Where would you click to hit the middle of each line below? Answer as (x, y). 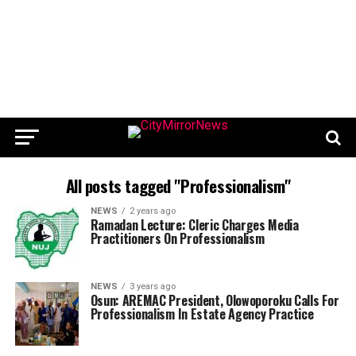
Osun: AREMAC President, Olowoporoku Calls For (215, 301)
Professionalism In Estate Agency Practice (202, 314)
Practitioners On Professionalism (177, 239)
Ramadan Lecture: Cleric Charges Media (194, 225)
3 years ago (152, 287)
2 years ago (152, 211)
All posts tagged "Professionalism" (178, 186)
